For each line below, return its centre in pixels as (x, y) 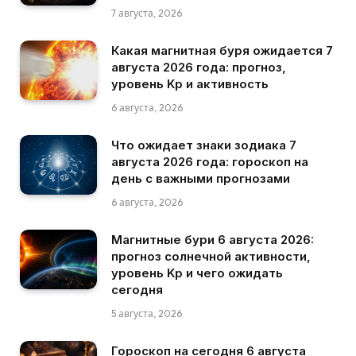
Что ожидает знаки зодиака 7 (204, 145)
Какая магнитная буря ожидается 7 (222, 50)
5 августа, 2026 (147, 313)
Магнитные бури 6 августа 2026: (213, 240)
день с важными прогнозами (201, 178)
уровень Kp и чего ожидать (197, 273)
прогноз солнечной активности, (211, 256)
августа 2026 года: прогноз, (199, 67)
